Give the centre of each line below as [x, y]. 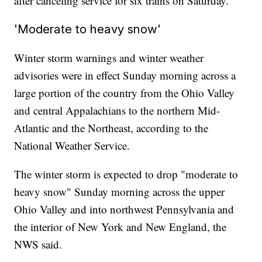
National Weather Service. [72, 146]
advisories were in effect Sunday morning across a [125, 75]
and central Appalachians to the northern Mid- [117, 111]
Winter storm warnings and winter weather [109, 58]
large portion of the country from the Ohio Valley [125, 93]
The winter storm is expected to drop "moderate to [126, 174]
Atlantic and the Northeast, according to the [111, 128]
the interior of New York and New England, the [120, 227]
